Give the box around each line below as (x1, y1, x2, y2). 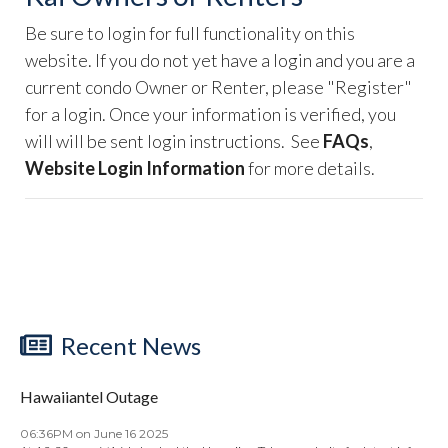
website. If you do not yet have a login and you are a (25, 49, 415, 71)
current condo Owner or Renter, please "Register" (25, 76, 412, 98)
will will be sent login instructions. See (25, 130, 323, 152)
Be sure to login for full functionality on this (25, 22, 355, 44)
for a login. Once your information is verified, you (25, 103, 396, 125)
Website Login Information (25, 157, 248, 179)
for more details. (248, 157, 375, 179)
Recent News (55, 331, 201, 360)
